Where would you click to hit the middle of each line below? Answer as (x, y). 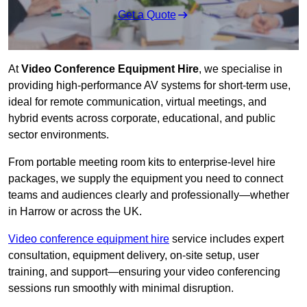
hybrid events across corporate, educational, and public (142, 119)
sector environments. (59, 135)
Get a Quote (147, 15)
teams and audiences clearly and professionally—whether (149, 195)
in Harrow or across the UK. (75, 212)
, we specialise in (241, 69)
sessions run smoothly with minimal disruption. (121, 288)
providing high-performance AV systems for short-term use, (149, 86)
